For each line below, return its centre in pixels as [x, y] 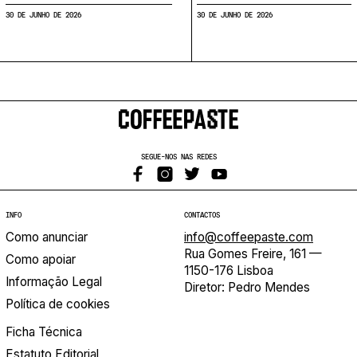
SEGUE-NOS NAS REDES [178, 157]
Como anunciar [47, 237]
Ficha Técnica [44, 332]
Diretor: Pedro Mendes [247, 287]
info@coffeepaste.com [249, 237]
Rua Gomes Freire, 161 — [253, 254]
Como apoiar [41, 259]
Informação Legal [54, 282]
